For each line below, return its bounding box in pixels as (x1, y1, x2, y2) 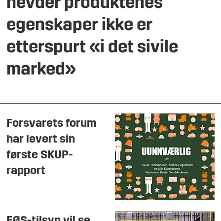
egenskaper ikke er (6, 17, 153, 35)
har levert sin (6, 133, 75, 146)
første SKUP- (6, 149, 74, 161)
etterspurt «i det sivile (6, 39, 179, 57)
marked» (6, 62, 76, 79)
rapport (6, 165, 46, 177)
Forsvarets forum (6, 117, 97, 130)
